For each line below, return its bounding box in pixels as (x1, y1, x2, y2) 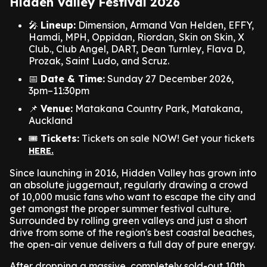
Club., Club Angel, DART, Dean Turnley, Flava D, (29, 43, 245, 55)
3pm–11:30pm (29, 85, 89, 97)
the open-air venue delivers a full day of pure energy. (10, 238, 255, 250)
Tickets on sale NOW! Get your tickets (79, 132, 254, 144)
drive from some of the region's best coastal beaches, (10, 226, 254, 238)
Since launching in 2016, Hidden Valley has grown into (10, 167, 256, 179)
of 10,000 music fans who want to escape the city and (10, 191, 256, 203)
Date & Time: (41, 73, 105, 85)
